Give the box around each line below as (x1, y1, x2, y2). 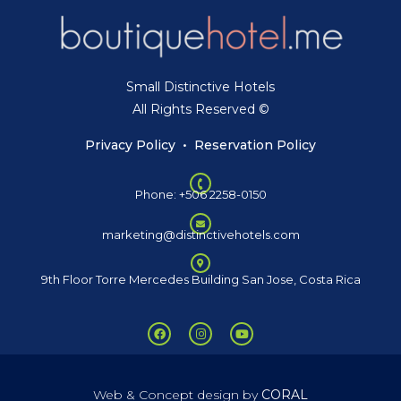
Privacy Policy (85, 137, 175, 154)
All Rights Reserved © (132, 101, 269, 118)
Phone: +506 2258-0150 (134, 187, 267, 202)
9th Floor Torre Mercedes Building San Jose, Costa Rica (40, 272, 361, 287)
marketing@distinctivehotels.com (101, 227, 300, 243)
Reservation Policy (194, 137, 316, 154)
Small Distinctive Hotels (126, 79, 275, 96)
